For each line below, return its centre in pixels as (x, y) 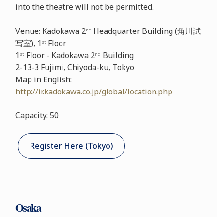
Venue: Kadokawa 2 (50, 31)
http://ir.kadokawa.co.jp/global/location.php (94, 91)
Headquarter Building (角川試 (146, 31)
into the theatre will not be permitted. (84, 7)
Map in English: (43, 79)
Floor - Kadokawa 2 (59, 55)
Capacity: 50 (37, 115)
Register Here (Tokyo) (71, 146)
